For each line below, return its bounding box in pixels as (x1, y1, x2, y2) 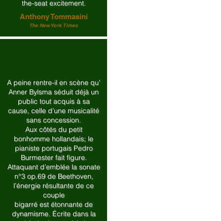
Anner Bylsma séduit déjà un (8, 87, 99, 96)
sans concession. (26, 115, 81, 124)
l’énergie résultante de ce (13, 181, 94, 190)
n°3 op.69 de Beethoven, (14, 172, 93, 181)
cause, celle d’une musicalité (8, 106, 99, 115)
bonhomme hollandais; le (14, 134, 93, 143)
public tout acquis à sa (17, 97, 90, 106)
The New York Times (29, 22, 78, 28)
